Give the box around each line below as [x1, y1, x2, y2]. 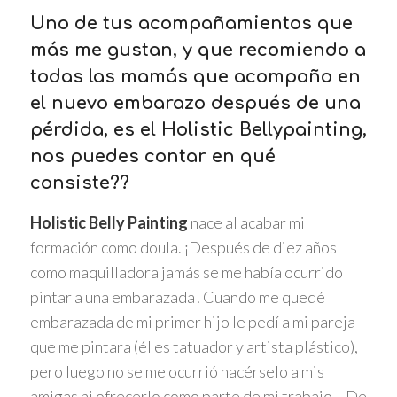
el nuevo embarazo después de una [29, 92, 361, 113]
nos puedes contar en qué [29, 145, 276, 167]
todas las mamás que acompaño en [29, 66, 361, 87]
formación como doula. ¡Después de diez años [29, 237, 337, 258]
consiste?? [29, 172, 129, 193]
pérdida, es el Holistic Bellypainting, [29, 119, 367, 140]
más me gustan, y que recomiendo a [29, 39, 366, 60]
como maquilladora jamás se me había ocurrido [29, 262, 343, 283]
